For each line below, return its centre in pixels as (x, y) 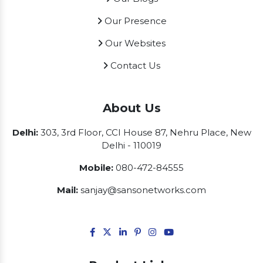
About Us (131, 108)
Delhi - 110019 (131, 146)
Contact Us (134, 66)
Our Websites (134, 43)
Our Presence (134, 21)
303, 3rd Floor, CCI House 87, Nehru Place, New (144, 133)
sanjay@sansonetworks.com (143, 190)
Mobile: (96, 168)
